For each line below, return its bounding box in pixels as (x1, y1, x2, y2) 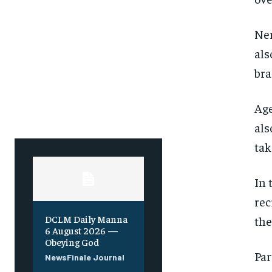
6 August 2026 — (45, 224, 118, 237)
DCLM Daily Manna (45, 212, 127, 225)
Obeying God (45, 236, 99, 248)
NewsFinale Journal (45, 252, 124, 263)
